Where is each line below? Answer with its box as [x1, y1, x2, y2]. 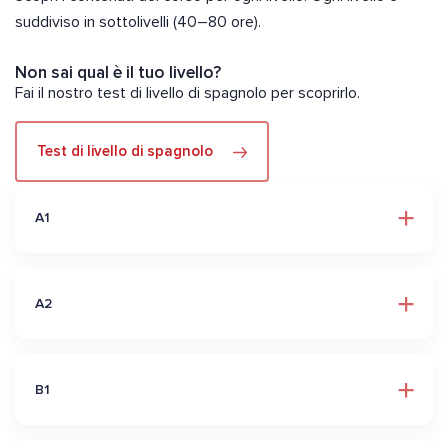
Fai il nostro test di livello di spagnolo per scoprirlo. [15, 83, 360, 104]
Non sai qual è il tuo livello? [15, 62, 221, 84]
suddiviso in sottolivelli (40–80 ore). [15, 12, 261, 33]
